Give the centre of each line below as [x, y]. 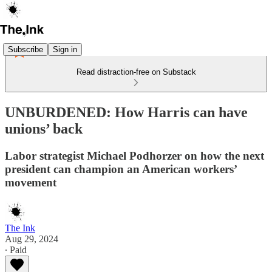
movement [31, 182]
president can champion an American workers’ [121, 169]
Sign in [65, 49]
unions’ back [44, 128]
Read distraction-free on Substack [136, 72]
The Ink [20, 228]
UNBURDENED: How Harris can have [126, 112]
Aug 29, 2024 [32, 239]
